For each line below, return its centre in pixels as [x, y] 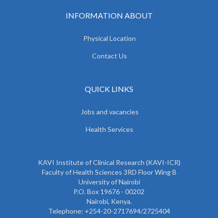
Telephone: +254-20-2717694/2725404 [109, 211]
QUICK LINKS [109, 89]
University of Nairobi [109, 182]
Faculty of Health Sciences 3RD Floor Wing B [109, 172]
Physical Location [109, 38]
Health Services [109, 129]
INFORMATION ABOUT [109, 15]
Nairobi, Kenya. [109, 201]
